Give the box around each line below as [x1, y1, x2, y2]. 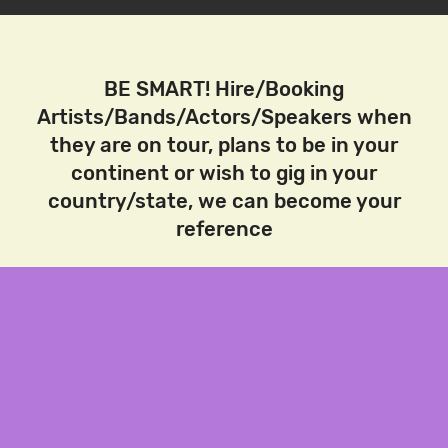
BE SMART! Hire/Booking [104, 76, 344, 101]
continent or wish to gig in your [71, 160, 377, 185]
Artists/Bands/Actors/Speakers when [36, 104, 412, 129]
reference [175, 216, 273, 241]
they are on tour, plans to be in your [50, 132, 398, 157]
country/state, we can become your [47, 188, 401, 213]
